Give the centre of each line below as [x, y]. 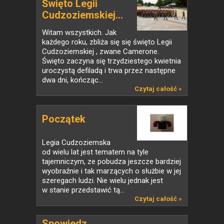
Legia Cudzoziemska [76, 142]
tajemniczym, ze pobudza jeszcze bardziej [111, 161]
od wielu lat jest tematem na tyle [95, 152]
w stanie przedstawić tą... [83, 190]
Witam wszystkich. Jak [79, 32]
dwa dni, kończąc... [72, 80]
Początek [64, 119]
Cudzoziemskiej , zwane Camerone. [100, 51]
